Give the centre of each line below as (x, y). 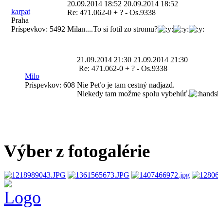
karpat (21, 12)
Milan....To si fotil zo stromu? (112, 29)
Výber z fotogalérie (77, 151)
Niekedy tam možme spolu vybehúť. (133, 94)
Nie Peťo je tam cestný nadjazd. (126, 85)
